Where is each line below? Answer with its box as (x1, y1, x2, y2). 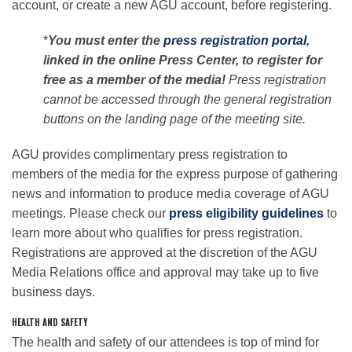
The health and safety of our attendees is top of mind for (12, 335, 319, 349)
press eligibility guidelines (169, 207, 324, 221)
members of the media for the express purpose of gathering (12, 167, 338, 181)
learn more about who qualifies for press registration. (12, 226, 302, 240)
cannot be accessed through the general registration (43, 93, 332, 107)
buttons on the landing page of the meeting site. (43, 112, 306, 126)
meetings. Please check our (12, 207, 169, 221)
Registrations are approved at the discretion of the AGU (12, 246, 317, 260)
